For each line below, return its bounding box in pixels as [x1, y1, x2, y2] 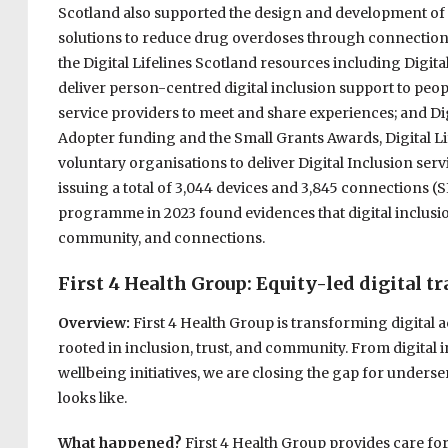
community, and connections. [57, 229, 265, 248]
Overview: [57, 314, 133, 333]
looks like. [57, 389, 127, 408]
